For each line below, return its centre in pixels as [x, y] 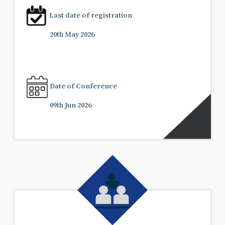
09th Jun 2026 [71, 104]
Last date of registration [91, 15]
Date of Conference [83, 85]
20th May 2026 [72, 34]
